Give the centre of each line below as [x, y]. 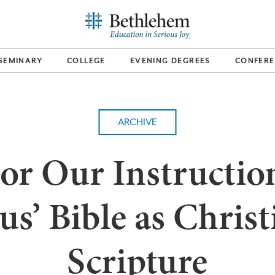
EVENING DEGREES [170, 61]
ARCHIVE [137, 122]
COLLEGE [86, 61]
